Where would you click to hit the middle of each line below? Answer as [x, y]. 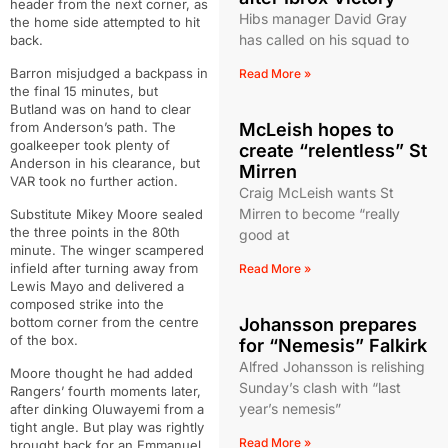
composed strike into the [87, 304]
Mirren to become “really [319, 213]
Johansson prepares [327, 324]
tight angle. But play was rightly [107, 427]
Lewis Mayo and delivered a [97, 286]
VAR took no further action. [94, 181]
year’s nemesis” [289, 408]
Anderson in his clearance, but [105, 163]
